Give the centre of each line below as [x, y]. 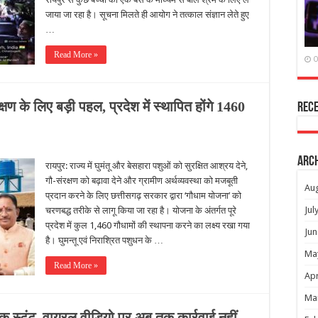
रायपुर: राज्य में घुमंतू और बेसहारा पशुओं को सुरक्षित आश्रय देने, [147, 166]
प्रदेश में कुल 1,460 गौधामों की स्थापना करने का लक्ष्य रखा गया [148, 225]
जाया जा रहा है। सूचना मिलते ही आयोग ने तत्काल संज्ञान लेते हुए [147, 15]
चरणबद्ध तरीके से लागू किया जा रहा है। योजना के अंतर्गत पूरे [141, 210]
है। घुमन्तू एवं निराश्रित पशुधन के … [104, 240]
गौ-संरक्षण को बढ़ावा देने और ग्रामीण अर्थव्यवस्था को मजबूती [142, 181]
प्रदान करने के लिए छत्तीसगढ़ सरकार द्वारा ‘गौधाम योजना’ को [143, 196]
